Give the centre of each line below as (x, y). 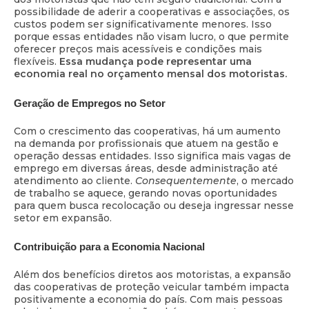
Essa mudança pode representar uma (156, 62)
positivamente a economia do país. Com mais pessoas (148, 300)
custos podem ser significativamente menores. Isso (143, 24)
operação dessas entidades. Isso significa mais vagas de (152, 156)
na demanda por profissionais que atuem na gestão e (146, 143)
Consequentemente (186, 180)
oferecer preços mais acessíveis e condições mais (138, 49)
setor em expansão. (63, 218)
